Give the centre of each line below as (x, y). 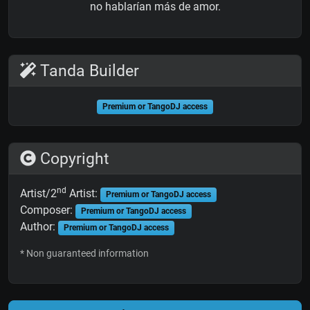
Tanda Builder (88, 71)
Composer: (48, 210)
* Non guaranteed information (84, 254)
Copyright (73, 159)
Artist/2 (38, 194)
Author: (39, 227)
